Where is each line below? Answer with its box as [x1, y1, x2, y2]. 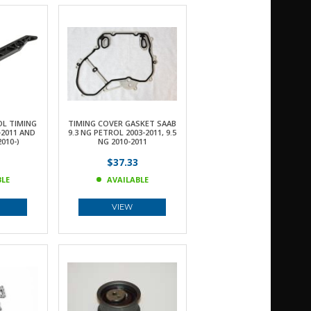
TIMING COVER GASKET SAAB [68, 118, 176, 128]
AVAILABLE [106, 174, 149, 185]
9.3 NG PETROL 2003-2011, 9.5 [68, 127, 176, 137]
